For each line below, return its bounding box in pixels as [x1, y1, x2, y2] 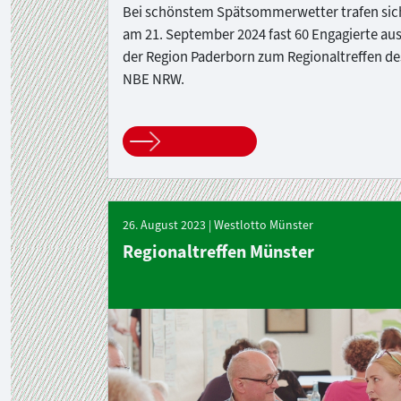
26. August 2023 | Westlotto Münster [123, 216, 313, 234]
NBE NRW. [123, 68, 184, 89]
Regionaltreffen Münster [123, 239, 314, 264]
